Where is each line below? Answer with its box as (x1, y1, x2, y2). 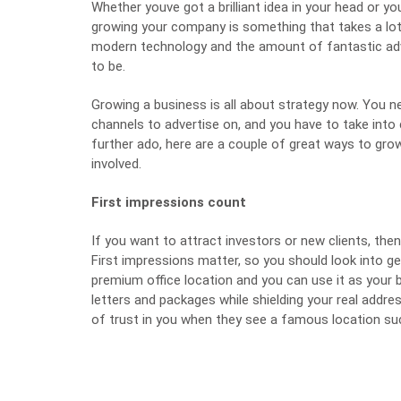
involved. (91, 156, 141, 172)
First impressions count (91, 194, 246, 210)
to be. (91, 58, 125, 74)
